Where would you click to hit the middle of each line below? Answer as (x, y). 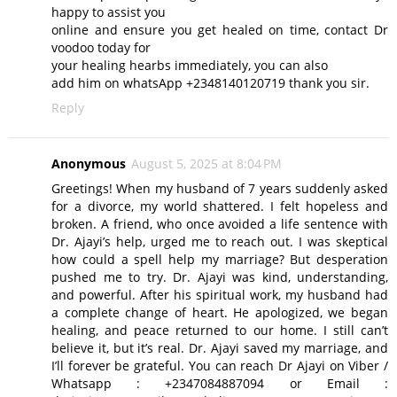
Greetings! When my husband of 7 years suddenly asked (220, 189)
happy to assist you (109, 12)
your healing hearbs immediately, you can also (190, 66)
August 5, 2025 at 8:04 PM (206, 164)
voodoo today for (101, 48)
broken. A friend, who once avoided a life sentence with (220, 224)
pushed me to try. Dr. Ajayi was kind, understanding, (220, 277)
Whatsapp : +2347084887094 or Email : (220, 384)
